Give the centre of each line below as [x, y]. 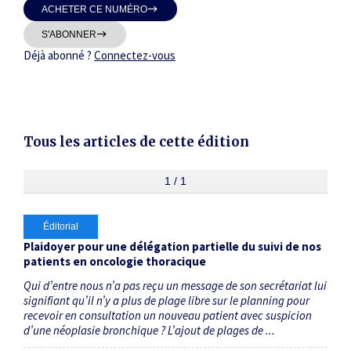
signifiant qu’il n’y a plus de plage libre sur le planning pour [166, 300]
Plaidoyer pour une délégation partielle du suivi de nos [172, 246]
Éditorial [61, 226]
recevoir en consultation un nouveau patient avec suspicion [168, 315]
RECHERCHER [181, 228]
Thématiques [51, 19]
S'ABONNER [69, 34]
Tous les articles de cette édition [136, 142]
